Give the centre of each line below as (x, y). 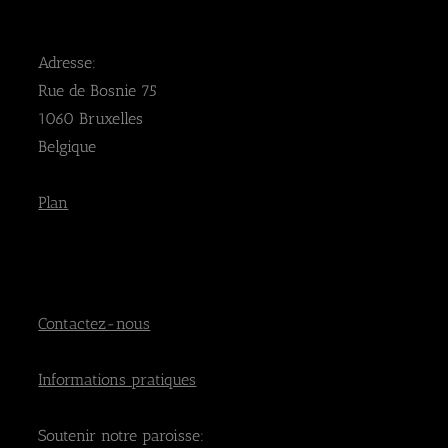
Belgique (67, 146)
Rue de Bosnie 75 (98, 90)
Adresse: (67, 62)
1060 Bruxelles (91, 118)
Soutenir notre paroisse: (121, 435)
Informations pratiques (117, 379)
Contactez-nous (94, 323)
